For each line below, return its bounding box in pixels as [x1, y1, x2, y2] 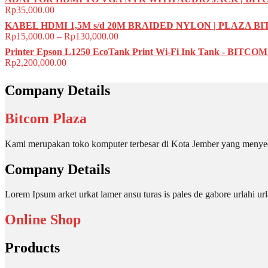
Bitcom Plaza [5, 110, 87, 126]
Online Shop [5, 212, 81, 228]
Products [5, 240, 60, 256]
